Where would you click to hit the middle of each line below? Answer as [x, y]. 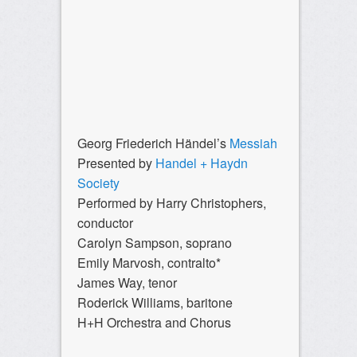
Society [98, 183]
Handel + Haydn [201, 163]
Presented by [116, 163]
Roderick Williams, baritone [155, 303]
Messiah [253, 143]
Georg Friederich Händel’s [153, 143]
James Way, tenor [127, 283]
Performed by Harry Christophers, [171, 203]
